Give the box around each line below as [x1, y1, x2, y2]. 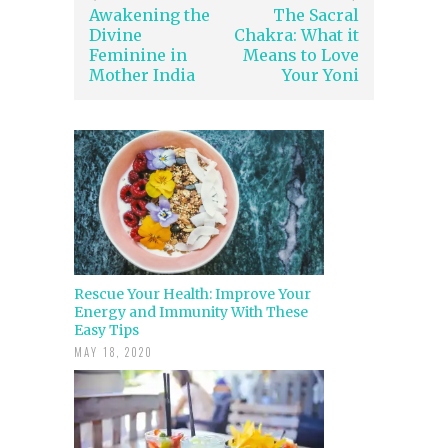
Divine [89, 25, 142, 46]
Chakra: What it [234, 25, 359, 46]
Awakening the [89, 5, 210, 26]
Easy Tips [74, 321, 139, 340]
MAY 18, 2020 [74, 344, 154, 361]
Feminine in [89, 45, 187, 66]
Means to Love [243, 45, 359, 66]
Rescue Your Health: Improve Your [74, 285, 311, 304]
